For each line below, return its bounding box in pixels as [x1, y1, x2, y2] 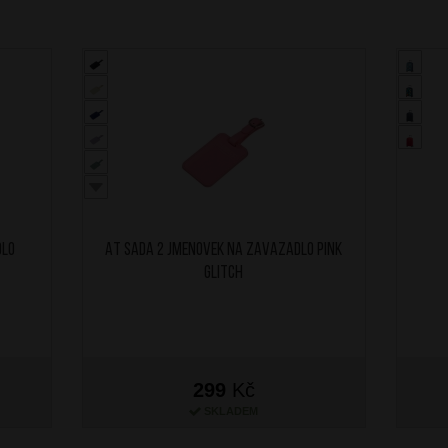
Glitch [204, 264, 244, 284]
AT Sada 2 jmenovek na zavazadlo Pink [105, 241, 343, 261]
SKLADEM [204, 405, 259, 418]
